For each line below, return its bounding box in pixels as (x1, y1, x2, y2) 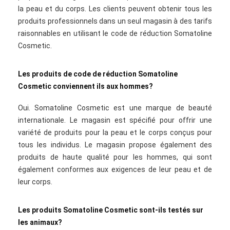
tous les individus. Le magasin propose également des (18, 141, 212, 149)
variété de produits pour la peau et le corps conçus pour (18, 128, 212, 137)
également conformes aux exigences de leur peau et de (18, 165, 212, 174)
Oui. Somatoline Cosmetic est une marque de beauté (18, 104, 212, 112)
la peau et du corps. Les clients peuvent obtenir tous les (18, 5, 212, 13)
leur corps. (18, 178, 52, 186)
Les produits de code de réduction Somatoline (18, 70, 178, 78)
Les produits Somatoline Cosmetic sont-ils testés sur (18, 206, 203, 214)
